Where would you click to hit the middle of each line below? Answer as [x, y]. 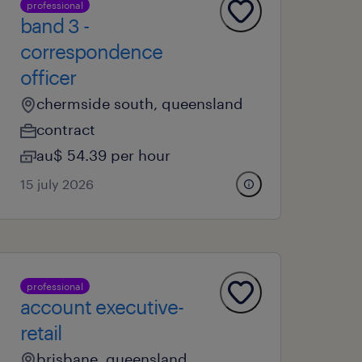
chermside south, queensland [140, 103]
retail [41, 333]
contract [66, 129]
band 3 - [55, 25]
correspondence [92, 51]
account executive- [102, 307]
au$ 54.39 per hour [104, 155]
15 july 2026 [57, 184]
